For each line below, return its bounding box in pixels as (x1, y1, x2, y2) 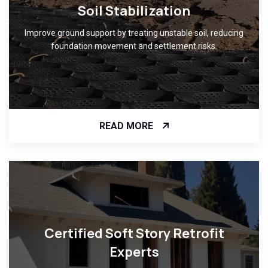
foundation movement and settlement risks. (51, 41, 217, 51)
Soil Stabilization (78, 2, 190, 20)
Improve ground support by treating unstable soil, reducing (25, 28, 243, 38)
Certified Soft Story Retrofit (44, 224, 224, 242)
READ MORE (99, 120, 153, 132)
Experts (109, 242, 159, 261)
